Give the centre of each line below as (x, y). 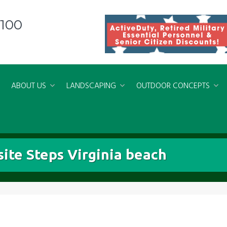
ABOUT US (29, 86)
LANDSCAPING (91, 86)
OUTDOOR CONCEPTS (173, 86)
